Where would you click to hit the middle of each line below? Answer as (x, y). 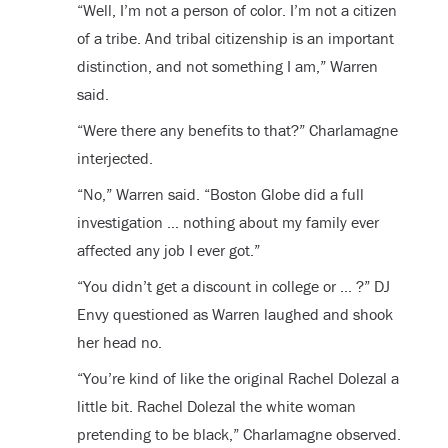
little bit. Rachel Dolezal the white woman (216, 405)
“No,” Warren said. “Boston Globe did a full (220, 193)
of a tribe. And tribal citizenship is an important (235, 37)
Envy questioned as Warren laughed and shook (234, 313)
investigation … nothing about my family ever (227, 221)
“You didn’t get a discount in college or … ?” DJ (233, 285)
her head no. (119, 341)
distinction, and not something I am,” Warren (227, 65)
